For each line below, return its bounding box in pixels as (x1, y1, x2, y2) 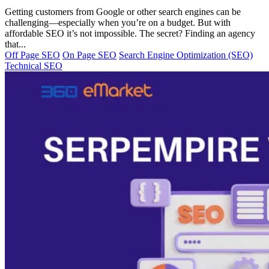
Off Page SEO (5, 49, 60, 60)
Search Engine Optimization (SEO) (119, 49, 253, 60)
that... (5, 38, 26, 49)
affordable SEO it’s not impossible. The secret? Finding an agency (5, 28, 255, 38)
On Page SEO (62, 49, 116, 60)
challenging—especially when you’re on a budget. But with (5, 17, 231, 28)
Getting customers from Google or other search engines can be (5, 6, 241, 17)
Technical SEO (5, 60, 62, 71)
